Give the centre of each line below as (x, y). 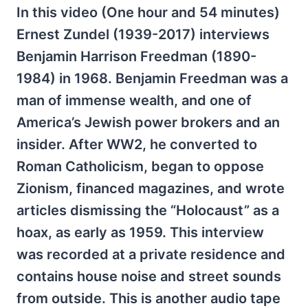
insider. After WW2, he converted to (137, 144)
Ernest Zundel (65, 34)
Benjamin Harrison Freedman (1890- (136, 56)
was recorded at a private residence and (151, 254)
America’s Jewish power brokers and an (148, 122)
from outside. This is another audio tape (148, 298)
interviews (233, 34)
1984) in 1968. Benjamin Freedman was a (152, 78)
